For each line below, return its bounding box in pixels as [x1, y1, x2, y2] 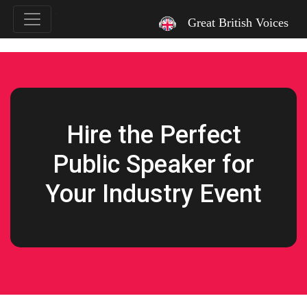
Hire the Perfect [66, 121, 241, 149]
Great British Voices [188, 16, 288, 30]
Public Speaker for [53, 150, 254, 179]
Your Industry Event [45, 180, 262, 208]
